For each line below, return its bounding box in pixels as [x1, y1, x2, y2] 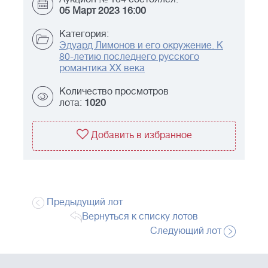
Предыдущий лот [44, 197, 123, 208]
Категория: [59, 29, 109, 40]
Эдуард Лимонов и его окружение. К [59, 40, 223, 51]
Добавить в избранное [90, 130, 192, 141]
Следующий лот [150, 226, 224, 237]
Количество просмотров [59, 86, 169, 98]
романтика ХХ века [59, 63, 145, 74]
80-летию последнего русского [59, 51, 199, 63]
